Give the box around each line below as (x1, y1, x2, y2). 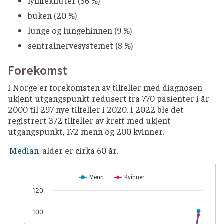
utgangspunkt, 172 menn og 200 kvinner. (8, 126, 164, 137)
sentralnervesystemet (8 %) (28, 40, 133, 51)
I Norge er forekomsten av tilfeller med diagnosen (8, 82, 202, 93)
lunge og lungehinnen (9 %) (28, 25, 132, 36)
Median (9, 145, 39, 156)
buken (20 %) (28, 10, 77, 21)
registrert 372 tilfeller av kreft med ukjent (8, 115, 171, 126)
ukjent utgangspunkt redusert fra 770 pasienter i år (8, 93, 209, 104)
